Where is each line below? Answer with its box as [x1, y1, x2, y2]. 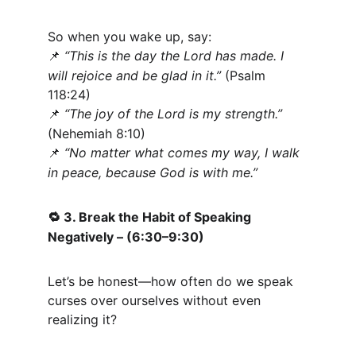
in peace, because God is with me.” [48, 164, 257, 180]
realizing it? [48, 311, 117, 327]
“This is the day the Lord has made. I [64, 48, 288, 64]
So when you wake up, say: [48, 29, 211, 44]
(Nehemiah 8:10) [48, 126, 145, 141]
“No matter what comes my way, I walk [64, 145, 304, 161]
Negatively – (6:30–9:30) [48, 229, 204, 245]
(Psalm [221, 68, 269, 83]
